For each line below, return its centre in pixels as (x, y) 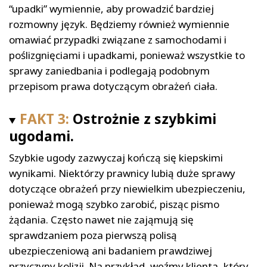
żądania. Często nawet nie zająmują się (101, 220)
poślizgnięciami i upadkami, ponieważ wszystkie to (127, 55)
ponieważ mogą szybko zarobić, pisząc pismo (114, 204)
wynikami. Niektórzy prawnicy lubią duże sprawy (122, 173)
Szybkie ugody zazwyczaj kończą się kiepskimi (116, 158)
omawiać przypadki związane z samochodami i (118, 40)
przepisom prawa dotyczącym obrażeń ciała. (113, 86)
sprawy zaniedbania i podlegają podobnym (109, 71)
